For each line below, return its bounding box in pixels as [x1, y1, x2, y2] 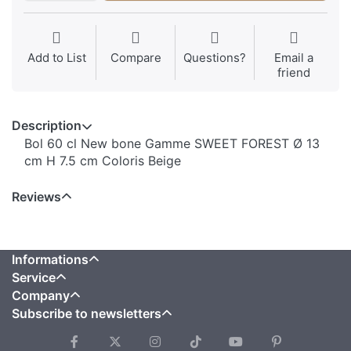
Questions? [183, 50, 246, 66]
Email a [274, 50, 313, 66]
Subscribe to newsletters [12, 306, 161, 322]
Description [12, 118, 81, 134]
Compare [110, 50, 161, 66]
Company [12, 288, 70, 304]
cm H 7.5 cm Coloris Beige [24, 153, 181, 169]
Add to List [27, 50, 86, 66]
